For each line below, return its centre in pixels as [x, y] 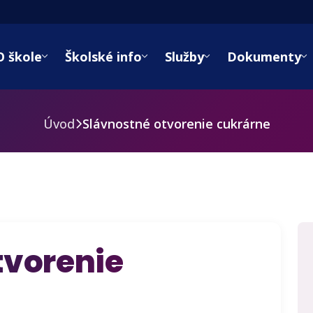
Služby [184, 57]
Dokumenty [264, 57]
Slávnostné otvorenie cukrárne [176, 124]
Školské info [103, 57]
